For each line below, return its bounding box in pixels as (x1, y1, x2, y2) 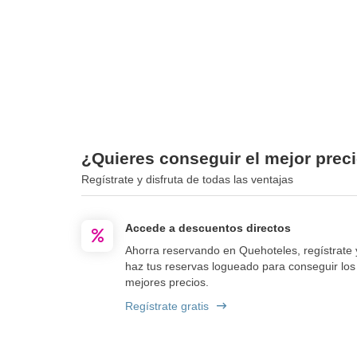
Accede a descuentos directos (125, 221, 291, 234)
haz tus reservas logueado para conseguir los (125, 259, 355, 273)
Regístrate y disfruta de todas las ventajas (81, 172, 293, 186)
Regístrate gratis (125, 299, 209, 312)
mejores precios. (125, 275, 209, 288)
